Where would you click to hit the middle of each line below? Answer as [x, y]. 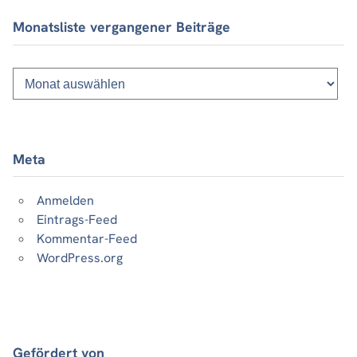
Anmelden [65, 201]
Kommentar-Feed [87, 239]
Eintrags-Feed [77, 220]
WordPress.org [80, 258]
